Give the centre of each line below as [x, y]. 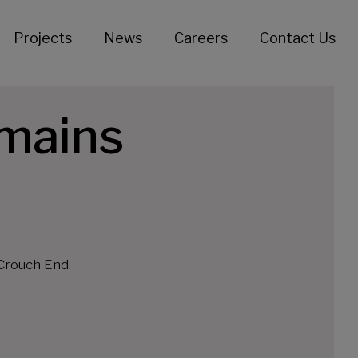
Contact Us [297, 38]
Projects [42, 38]
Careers [201, 38]
